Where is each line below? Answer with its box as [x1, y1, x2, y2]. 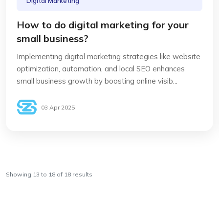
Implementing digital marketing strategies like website [17, 52, 200, 61]
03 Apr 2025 [41, 103, 75, 111]
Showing [6, 171, 33, 178]
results [71, 171, 92, 178]
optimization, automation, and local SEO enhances [17, 64, 185, 73]
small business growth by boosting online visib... [17, 76, 177, 86]
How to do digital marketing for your [17, 19, 189, 31]
